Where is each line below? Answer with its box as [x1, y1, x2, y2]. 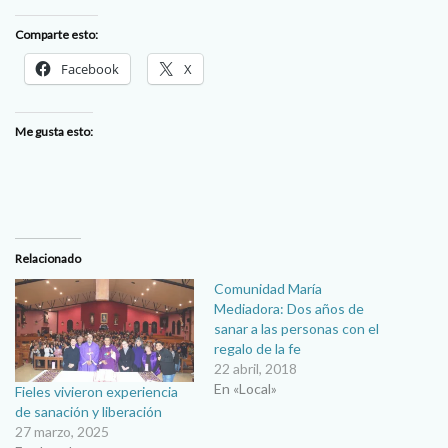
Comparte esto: [15, 27, 98, 43]
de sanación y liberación [15, 402, 162, 420]
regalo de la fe [214, 340, 301, 358]
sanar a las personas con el [214, 320, 379, 338]
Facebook [61, 60, 119, 79]
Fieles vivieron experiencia [15, 382, 178, 400]
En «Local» [214, 380, 277, 398]
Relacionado [15, 251, 81, 267]
